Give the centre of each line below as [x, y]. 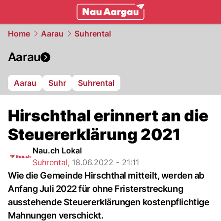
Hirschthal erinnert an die [108, 116]
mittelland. [58, 28]
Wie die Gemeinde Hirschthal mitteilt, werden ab [106, 175]
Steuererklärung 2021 [94, 134]
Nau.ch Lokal [57, 150]
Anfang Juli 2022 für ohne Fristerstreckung [96, 189]
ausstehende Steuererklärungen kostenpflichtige [109, 202]
